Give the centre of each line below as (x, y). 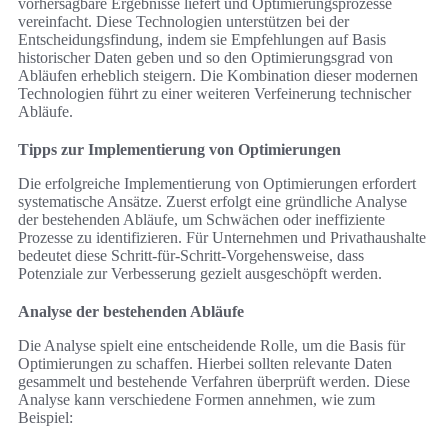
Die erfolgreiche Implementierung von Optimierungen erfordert (217, 184)
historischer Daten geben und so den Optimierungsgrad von (205, 58)
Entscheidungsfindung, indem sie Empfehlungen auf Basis (202, 40)
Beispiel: (45, 418)
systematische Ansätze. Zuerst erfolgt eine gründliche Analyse (212, 202)
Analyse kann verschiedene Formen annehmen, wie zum (196, 400)
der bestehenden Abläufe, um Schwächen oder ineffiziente (201, 220)
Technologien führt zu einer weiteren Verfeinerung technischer (214, 94)
